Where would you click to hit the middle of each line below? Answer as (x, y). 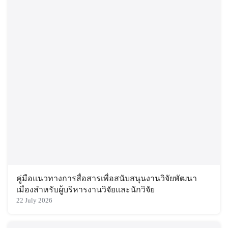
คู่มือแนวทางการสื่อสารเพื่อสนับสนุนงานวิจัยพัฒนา (107, 178)
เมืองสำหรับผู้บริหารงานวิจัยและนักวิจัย (85, 189)
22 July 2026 (34, 200)
